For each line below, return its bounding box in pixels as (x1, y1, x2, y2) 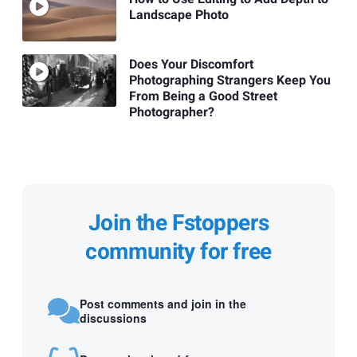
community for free (85, 236, 272, 269)
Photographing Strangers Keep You (128, 71, 331, 91)
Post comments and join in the (80, 295, 246, 312)
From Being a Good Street (128, 87, 277, 107)
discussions (80, 309, 147, 326)
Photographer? (128, 103, 214, 123)
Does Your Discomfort (128, 55, 253, 75)
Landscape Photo (128, 5, 229, 25)
